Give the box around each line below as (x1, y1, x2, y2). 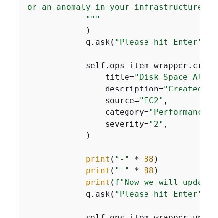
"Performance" (148, 108, 212, 117)
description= (27, 84, 163, 93)
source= (27, 96, 139, 105)
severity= (27, 119, 149, 128)
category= (27, 108, 149, 117)
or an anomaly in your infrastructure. (27, 2, 207, 12)
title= (27, 73, 134, 82)
